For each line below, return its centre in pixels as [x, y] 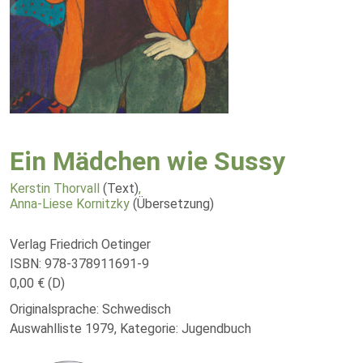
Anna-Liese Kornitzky [70, 204]
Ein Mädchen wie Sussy [147, 161]
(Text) [121, 188]
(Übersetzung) [173, 204]
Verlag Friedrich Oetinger [80, 244]
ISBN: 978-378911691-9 [79, 264]
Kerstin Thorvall [55, 188]
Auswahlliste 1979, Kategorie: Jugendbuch [130, 329]
